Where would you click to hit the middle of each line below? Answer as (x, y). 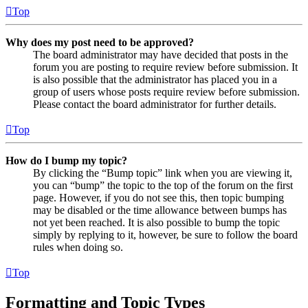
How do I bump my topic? (66, 160)
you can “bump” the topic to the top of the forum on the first (163, 185)
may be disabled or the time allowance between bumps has (160, 210)
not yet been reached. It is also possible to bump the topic (156, 222)
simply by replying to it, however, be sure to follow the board (165, 234)
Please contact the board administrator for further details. (155, 104)
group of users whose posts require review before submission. (166, 91)
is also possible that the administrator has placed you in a (155, 79)
